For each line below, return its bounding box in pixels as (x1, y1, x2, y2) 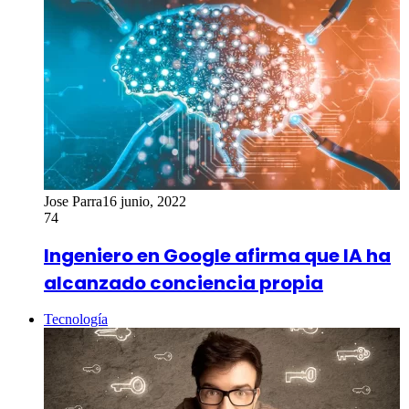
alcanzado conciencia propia (44, 269, 323, 296)
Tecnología (44, 311, 108, 328)
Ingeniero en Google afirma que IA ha (44, 242, 391, 268)
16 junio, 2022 (102, 193, 186, 209)
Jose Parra (44, 193, 102, 209)
